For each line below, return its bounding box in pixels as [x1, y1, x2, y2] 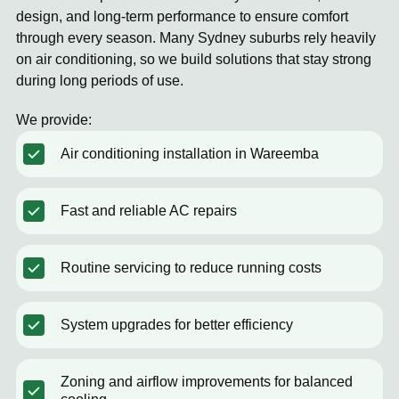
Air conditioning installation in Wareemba [61, 146, 319, 161]
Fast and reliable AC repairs [61, 203, 237, 218]
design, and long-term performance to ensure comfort [16, 9, 348, 24]
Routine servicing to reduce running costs [61, 260, 322, 275]
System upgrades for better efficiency [61, 317, 293, 332]
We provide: [16, 112, 92, 127]
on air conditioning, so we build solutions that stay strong [16, 52, 371, 67]
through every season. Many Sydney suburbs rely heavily [16, 30, 376, 45]
